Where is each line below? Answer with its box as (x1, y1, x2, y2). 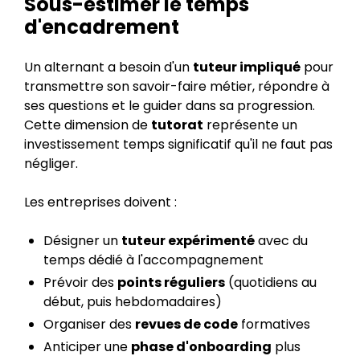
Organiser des (43, 315, 135, 333)
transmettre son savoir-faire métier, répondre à (24, 77, 329, 96)
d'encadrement (24, 14, 179, 40)
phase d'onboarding (131, 337, 272, 356)
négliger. (24, 154, 78, 173)
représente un (203, 116, 297, 134)
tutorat (151, 116, 203, 134)
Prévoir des (43, 273, 117, 292)
